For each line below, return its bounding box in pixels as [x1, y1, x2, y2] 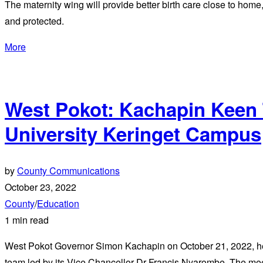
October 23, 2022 [5, 180, 76, 194]
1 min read [5, 213, 49, 227]
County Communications [17, 163, 120, 177]
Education [37, 196, 79, 210]
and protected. [5, 14, 64, 28]
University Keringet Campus [5, 120, 261, 148]
